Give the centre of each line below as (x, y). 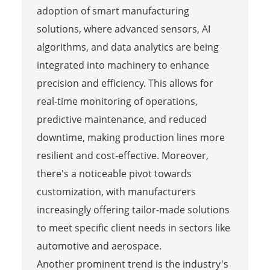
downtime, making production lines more (130, 138)
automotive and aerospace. (99, 246)
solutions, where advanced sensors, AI (123, 29)
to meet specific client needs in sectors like (133, 228)
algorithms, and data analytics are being (127, 47)
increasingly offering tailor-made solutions (133, 210)
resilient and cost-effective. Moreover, (122, 156)
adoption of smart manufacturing (113, 11)
